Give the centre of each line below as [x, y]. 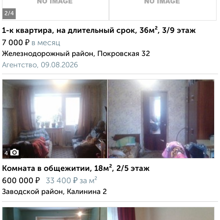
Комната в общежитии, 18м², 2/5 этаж [76, 169]
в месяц [46, 43]
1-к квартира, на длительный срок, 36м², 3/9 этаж [99, 31]
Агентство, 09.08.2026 [40, 65]
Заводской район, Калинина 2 [55, 192]
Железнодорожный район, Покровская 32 [76, 54]
